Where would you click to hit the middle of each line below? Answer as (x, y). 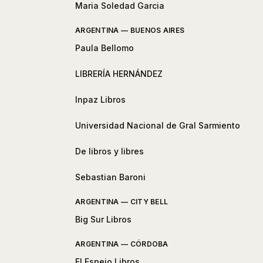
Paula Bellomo (104, 48)
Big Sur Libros (103, 220)
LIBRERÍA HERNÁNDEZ (119, 74)
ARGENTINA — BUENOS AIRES (130, 31)
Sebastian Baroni (110, 177)
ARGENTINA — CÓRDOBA (122, 244)
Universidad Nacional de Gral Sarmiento (158, 126)
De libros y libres (109, 151)
